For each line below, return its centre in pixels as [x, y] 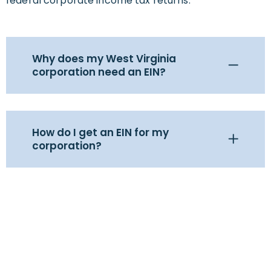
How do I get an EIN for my [100, 133]
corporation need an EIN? [99, 72]
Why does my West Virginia [104, 59]
